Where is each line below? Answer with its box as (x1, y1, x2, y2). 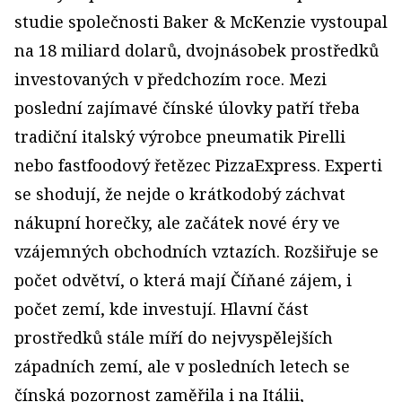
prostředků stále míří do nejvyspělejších (14, 327, 333, 348)
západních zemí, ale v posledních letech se (14, 355, 350, 377)
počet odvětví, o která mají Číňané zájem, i (14, 269, 352, 291)
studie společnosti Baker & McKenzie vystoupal (14, 11, 388, 32)
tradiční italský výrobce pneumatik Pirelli (14, 126, 345, 147)
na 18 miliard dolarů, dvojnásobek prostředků (14, 39, 379, 61)
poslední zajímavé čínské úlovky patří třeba (14, 97, 360, 118)
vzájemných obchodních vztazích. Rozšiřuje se (14, 240, 379, 262)
